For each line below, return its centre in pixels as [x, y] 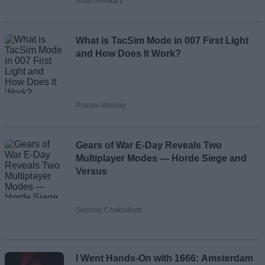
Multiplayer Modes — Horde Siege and [161, 158]
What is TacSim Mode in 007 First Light [162, 40]
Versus [91, 171]
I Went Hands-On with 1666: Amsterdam [164, 258]
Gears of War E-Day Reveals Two [149, 145]
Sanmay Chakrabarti [109, 210]
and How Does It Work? [128, 53]
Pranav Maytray [101, 105]
